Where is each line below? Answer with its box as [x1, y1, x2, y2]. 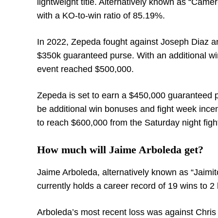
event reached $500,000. [37, 64, 134, 74]
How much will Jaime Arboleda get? [37, 144, 203, 156]
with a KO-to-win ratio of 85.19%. [37, 11, 165, 20]
